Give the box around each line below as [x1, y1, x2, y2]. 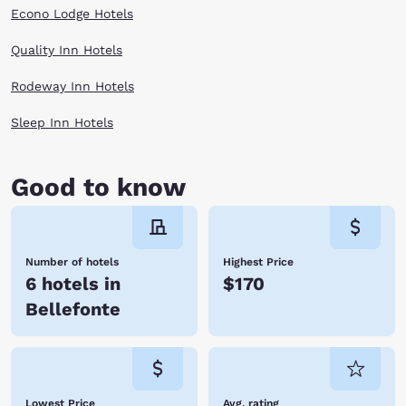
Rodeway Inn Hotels [11, 79, 134, 93]
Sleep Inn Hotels [11, 115, 113, 130]
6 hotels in [25, 273, 121, 295]
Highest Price [223, 256, 294, 268]
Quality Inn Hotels [11, 43, 122, 57]
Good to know [11, 172, 186, 202]
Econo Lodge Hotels [11, 6, 133, 21]
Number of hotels [25, 256, 119, 268]
